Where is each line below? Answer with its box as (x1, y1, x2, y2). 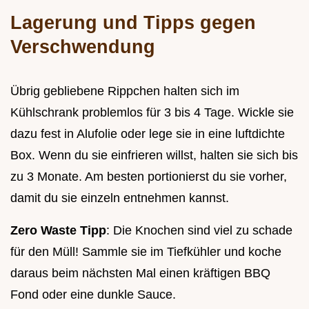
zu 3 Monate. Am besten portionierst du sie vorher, (10, 169, 287, 183)
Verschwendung (10, 35, 155, 57)
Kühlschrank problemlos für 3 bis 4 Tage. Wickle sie (10, 105, 294, 119)
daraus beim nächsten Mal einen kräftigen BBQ (10, 266, 270, 280)
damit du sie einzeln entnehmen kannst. (10, 190, 229, 205)
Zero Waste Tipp (10, 223, 106, 237)
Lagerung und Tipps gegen (10, 11, 256, 33)
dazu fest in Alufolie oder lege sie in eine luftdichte (10, 126, 285, 141)
